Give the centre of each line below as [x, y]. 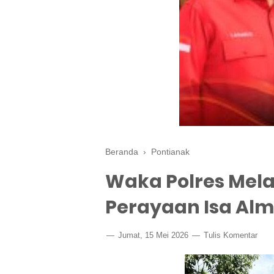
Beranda [122, 152]
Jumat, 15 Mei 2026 [153, 235]
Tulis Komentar [231, 235]
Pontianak [170, 152]
